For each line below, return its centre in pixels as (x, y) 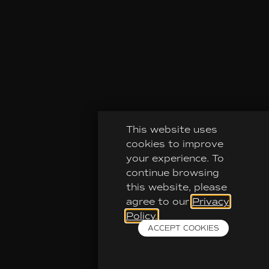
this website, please (176, 187)
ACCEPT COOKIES (183, 228)
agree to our (159, 201)
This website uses (171, 129)
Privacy (210, 201)
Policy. (141, 216)
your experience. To (175, 158)
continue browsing (172, 172)
